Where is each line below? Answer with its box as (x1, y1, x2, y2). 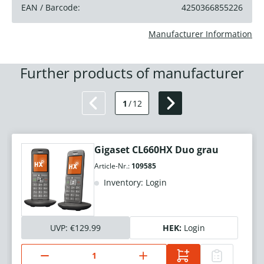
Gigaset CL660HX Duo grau (94, 143, 219, 157)
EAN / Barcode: (21, 2, 80, 14)
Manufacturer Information (148, 28, 252, 40)
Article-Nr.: (94, 161, 131, 171)
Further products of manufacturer (20, 63, 244, 83)
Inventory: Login (101, 177, 167, 189)
